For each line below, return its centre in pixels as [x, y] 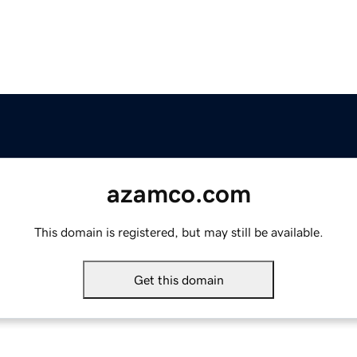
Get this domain [178, 280]
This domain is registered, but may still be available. [178, 232]
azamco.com [178, 194]
